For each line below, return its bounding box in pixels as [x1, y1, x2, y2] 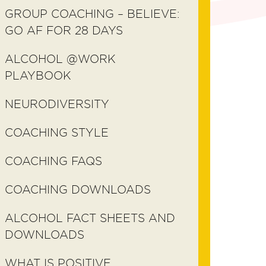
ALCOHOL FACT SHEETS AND [5, 212, 175, 224]
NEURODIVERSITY [5, 98, 109, 110]
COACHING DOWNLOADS [5, 183, 151, 196]
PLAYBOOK [5, 69, 71, 82]
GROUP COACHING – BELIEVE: [5, 8, 180, 20]
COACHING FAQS [5, 155, 102, 167]
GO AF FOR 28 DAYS [5, 24, 123, 37]
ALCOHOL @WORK [5, 53, 116, 65]
